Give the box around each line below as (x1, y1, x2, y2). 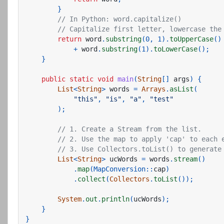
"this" (73, 94, 97, 103)
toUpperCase (169, 34, 213, 43)
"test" (149, 94, 173, 103)
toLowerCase (153, 44, 197, 53)
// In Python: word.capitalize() (57, 14, 181, 23)
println (101, 194, 129, 203)
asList (169, 84, 193, 93)
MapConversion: (93, 164, 149, 173)
